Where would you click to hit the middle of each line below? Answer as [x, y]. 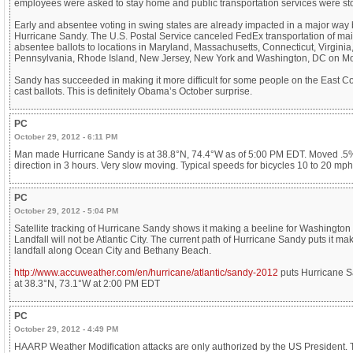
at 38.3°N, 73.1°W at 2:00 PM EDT [87, 283]
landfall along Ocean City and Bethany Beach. [113, 250]
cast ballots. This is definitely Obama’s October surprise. [133, 91]
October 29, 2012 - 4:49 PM [66, 329]
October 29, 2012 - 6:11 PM [66, 136]
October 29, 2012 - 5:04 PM [66, 210]
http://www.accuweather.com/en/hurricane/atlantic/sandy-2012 [146, 272]
